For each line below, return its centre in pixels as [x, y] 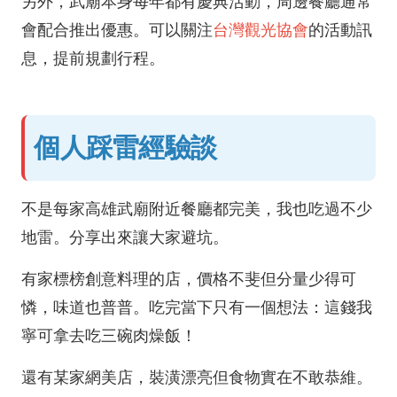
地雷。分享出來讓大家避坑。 [125, 237]
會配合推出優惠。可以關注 [117, 30]
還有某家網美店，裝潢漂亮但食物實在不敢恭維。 [197, 378]
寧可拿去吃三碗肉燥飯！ [109, 336]
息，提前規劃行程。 [93, 58]
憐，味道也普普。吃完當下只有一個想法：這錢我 [197, 307]
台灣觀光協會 [261, 30]
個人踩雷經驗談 [125, 148]
